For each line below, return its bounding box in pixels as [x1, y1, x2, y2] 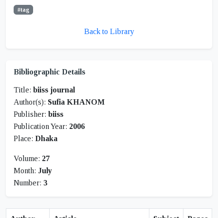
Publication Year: [14, 122, 69, 131]
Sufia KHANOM [48, 98, 105, 107]
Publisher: [14, 110, 48, 119]
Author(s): [14, 98, 48, 107]
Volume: [14, 154, 42, 163]
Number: [14, 179, 43, 187]
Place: [14, 134, 35, 143]
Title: [14, 86, 33, 94]
